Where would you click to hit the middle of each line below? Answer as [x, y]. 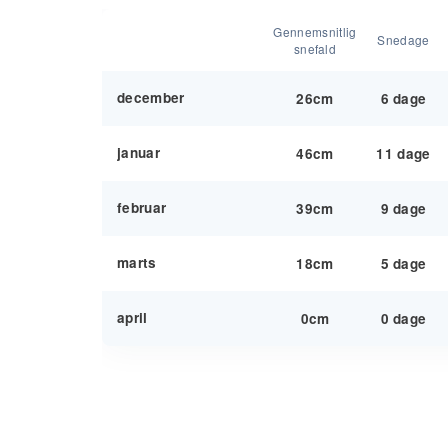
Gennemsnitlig [315, 31]
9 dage [403, 208]
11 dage [403, 153]
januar [138, 152]
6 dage [403, 98]
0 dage [403, 318]
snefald [315, 48]
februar [142, 207]
